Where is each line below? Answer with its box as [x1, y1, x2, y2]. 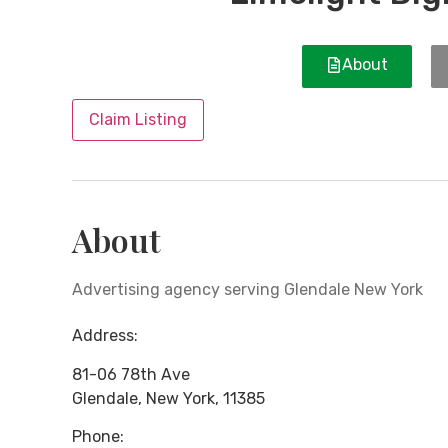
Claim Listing [89, 110, 187, 130]
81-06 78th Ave [72, 364, 190, 384]
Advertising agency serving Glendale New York [72, 280, 423, 300]
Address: [72, 326, 138, 346]
